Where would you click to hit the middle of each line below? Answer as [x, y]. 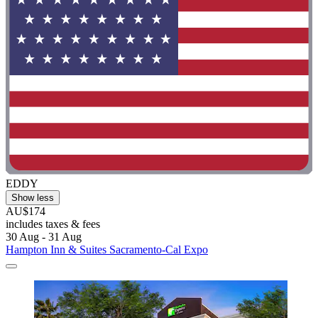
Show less [33, 198]
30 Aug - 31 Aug [44, 237]
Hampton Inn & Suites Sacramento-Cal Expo [107, 250]
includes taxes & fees [53, 224]
